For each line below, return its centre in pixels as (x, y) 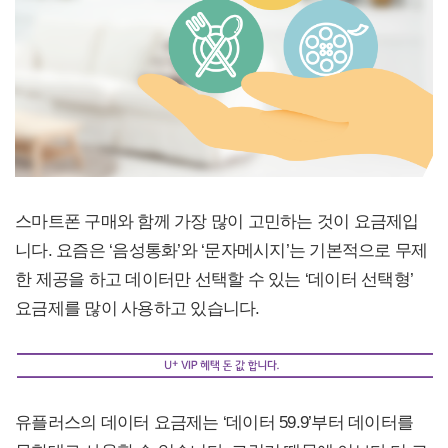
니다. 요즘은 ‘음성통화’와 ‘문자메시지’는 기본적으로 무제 (221, 249)
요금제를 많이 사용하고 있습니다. (137, 307)
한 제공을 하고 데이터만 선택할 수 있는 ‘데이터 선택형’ (214, 278)
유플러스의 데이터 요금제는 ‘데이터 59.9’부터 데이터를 (214, 422)
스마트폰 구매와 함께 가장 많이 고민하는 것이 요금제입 (217, 220)
